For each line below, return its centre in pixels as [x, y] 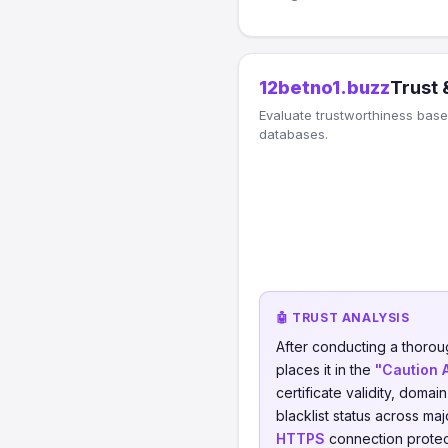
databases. [293, 134]
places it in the [325, 369]
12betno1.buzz [324, 87]
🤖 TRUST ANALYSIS [343, 317]
